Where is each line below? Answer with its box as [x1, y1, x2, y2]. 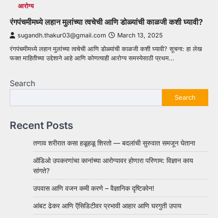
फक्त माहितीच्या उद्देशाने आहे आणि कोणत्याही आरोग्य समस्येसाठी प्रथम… [10, 54, 174, 62]
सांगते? [33, 166, 50, 175]
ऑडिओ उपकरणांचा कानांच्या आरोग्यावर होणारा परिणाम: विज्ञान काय [33, 156, 193, 164]
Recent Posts [10, 119, 73, 131]
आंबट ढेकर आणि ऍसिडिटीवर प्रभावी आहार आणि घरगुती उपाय [33, 201, 182, 210]
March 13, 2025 [117, 31, 163, 39]
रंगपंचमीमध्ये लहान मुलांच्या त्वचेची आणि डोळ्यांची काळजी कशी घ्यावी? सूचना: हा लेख [10, 44, 202, 53]
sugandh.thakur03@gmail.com [18, 31, 106, 39]
